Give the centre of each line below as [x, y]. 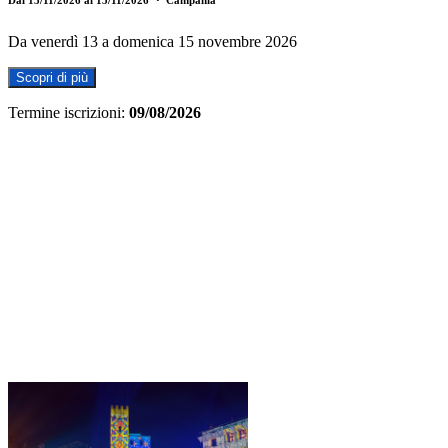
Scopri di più [52, 77]
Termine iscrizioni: [66, 112]
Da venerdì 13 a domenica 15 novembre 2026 [152, 41]
